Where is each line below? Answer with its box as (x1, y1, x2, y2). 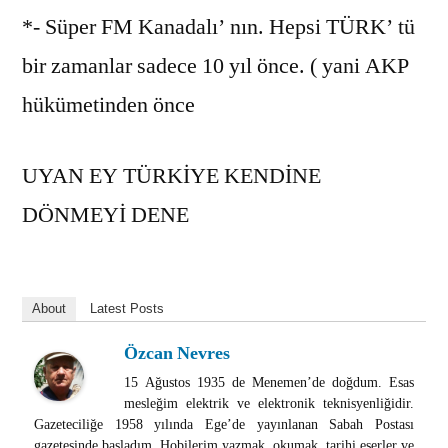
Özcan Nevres (124, 341, 230, 365)
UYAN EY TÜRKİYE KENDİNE (22, 161, 321, 190)
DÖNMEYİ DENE (22, 200, 189, 229)
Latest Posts (90, 300, 164, 316)
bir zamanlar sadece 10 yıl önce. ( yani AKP (22, 51, 409, 80)
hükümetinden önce (22, 90, 195, 119)
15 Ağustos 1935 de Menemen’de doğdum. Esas (124, 373, 414, 391)
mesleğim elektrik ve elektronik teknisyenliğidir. (124, 394, 414, 412)
